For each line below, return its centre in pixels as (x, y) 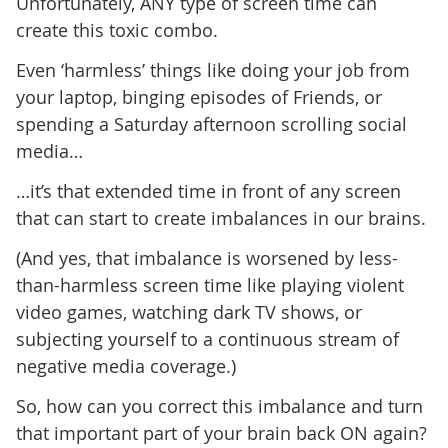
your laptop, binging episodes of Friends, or (198, 97)
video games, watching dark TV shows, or (188, 312)
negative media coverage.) (125, 366)
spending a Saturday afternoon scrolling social (211, 124)
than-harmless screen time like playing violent (209, 285)
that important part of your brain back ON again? (221, 433)
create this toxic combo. (116, 30)
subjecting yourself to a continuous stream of (207, 339)
